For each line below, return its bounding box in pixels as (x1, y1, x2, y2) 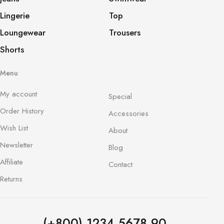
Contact (108, 158, 132, 170)
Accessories (108, 107, 148, 119)
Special (108, 90, 132, 102)
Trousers (108, 26, 140, 38)
